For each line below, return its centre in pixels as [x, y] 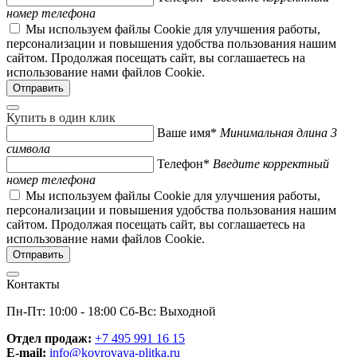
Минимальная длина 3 [279, 132]
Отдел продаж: [51, 338]
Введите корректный [271, 163]
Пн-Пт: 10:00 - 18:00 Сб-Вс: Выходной [111, 311]
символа [28, 148]
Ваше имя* [187, 132]
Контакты [33, 284]
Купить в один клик [61, 117]
